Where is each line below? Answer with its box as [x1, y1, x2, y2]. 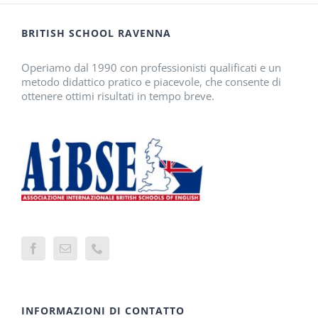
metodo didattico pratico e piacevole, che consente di [21, 74, 281, 89]
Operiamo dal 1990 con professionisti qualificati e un [21, 60, 281, 75]
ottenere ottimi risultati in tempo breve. [21, 88, 214, 103]
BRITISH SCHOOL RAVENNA [21, 26, 171, 40]
